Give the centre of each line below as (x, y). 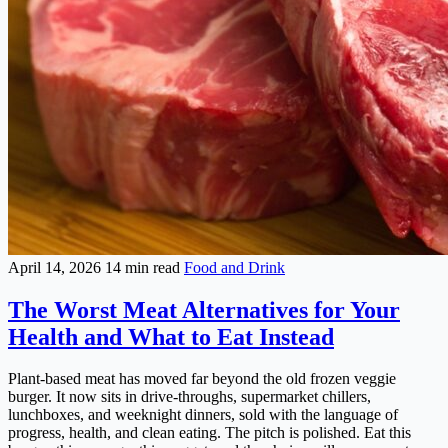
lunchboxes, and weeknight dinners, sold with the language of (203, 415)
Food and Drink (234, 267)
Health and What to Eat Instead (171, 336)
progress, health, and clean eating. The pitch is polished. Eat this (209, 433)
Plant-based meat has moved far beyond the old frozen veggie (202, 379)
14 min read (144, 267)
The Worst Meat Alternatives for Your (204, 309)
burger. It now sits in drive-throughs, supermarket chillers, (189, 397)
